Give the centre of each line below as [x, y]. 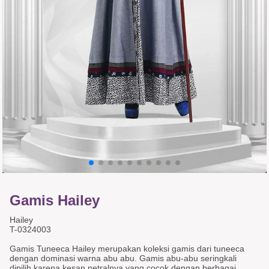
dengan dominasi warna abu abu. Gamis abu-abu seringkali [123, 258]
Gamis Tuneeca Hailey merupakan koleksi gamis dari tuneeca [127, 249]
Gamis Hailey [55, 200]
